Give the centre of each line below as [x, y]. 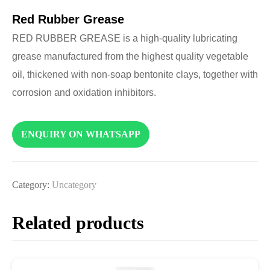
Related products [78, 223]
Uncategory [74, 185]
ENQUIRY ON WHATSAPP [81, 134]
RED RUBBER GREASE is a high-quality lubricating [125, 38]
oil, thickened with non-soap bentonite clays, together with [135, 74]
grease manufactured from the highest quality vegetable [130, 56]
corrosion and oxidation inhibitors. [84, 92]
